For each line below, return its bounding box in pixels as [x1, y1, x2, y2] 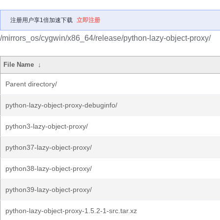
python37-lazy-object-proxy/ [5, 143, 92, 151]
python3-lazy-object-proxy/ [5, 122, 88, 130]
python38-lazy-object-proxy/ [5, 165, 92, 172]
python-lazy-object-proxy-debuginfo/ [5, 101, 117, 109]
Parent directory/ [5, 80, 57, 88]
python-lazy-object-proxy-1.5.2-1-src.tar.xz [5, 207, 137, 215]
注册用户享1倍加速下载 [10, 17, 73, 24]
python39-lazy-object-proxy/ [5, 186, 92, 193]
